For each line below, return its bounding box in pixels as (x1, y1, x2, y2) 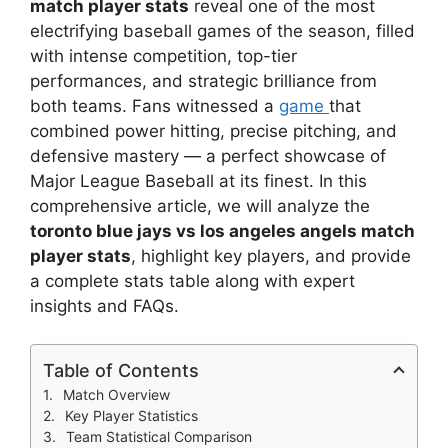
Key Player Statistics (65, 407, 198, 425)
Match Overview (63, 386, 170, 404)
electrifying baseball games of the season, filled (30, 20, 415, 41)
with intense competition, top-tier (30, 45, 297, 66)
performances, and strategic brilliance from (30, 70, 377, 91)
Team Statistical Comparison (66, 428, 252, 446)
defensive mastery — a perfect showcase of (30, 145, 386, 166)
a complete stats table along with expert (30, 270, 355, 291)
